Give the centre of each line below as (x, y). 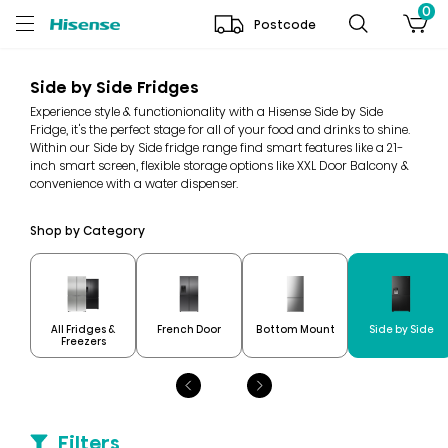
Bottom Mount (295, 329)
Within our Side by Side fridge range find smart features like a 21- (216, 147)
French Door (189, 329)
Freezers (83, 341)
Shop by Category (87, 230)
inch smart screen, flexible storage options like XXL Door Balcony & (219, 165)
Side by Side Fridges (114, 87)
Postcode (285, 24)
